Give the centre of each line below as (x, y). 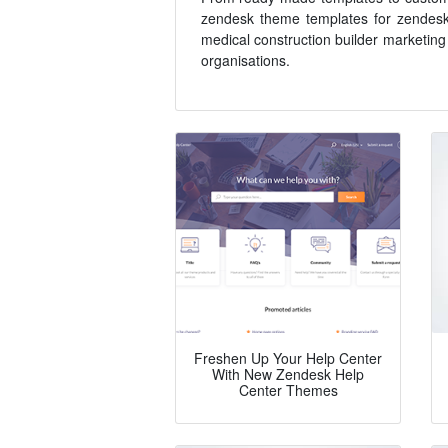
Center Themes (288, 390)
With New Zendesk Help (288, 374)
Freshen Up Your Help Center (288, 358)
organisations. (245, 60)
